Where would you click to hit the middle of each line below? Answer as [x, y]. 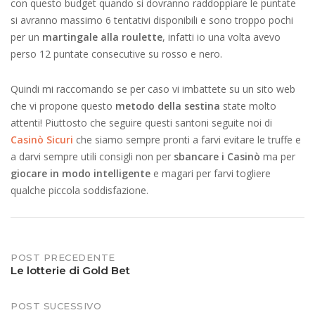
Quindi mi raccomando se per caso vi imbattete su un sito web [153, 89]
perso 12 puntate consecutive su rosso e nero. [116, 54]
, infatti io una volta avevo [221, 37]
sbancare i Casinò [217, 156]
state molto [248, 106]
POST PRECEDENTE [63, 257]
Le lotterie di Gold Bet [70, 270]
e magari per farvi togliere [211, 173]
